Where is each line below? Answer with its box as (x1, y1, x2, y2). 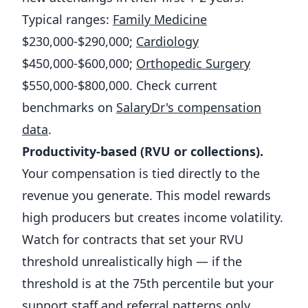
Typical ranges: (22, 11, 113, 27)
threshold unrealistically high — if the (22, 253, 242, 269)
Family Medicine (113, 11, 207, 27)
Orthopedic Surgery (136, 55, 250, 71)
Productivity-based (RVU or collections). (22, 143, 263, 159)
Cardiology (136, 33, 199, 49)
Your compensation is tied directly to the (22, 165, 260, 181)
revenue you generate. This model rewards (22, 187, 271, 203)
